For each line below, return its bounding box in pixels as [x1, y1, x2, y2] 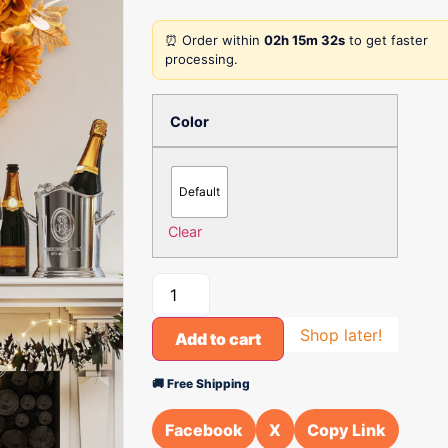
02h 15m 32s [264, 32, 345, 48]
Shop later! [300, 324, 382, 345]
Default [179, 184, 220, 199]
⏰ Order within [165, 32, 264, 48]
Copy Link [307, 420, 386, 440]
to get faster [345, 32, 428, 48]
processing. [165, 51, 238, 67]
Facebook [165, 420, 243, 440]
